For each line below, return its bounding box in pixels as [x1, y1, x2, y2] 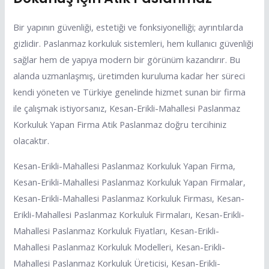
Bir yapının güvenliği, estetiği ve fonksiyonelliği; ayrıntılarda [13, 21, 244, 34]
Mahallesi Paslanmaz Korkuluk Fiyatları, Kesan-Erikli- [13, 224, 220, 237]
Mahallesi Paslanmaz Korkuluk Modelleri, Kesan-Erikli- [13, 240, 226, 253]
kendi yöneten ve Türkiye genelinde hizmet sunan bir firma [13, 86, 246, 98]
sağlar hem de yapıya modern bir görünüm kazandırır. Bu [13, 53, 241, 66]
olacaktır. [13, 134, 50, 147]
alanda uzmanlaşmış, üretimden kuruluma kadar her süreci [13, 70, 246, 82]
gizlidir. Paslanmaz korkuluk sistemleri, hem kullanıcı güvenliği [13, 37, 254, 50]
